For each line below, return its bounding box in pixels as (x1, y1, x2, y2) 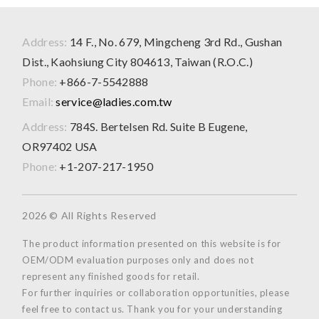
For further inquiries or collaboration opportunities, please (22, 286, 290, 298)
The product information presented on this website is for (22, 237, 281, 249)
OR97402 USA (22, 139, 98, 153)
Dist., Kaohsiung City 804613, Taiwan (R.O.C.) (22, 55, 253, 69)
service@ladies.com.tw (56, 95, 172, 109)
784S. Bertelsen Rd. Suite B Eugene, (67, 119, 248, 133)
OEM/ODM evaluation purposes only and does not (22, 253, 254, 266)
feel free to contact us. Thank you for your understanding (22, 303, 283, 315)
